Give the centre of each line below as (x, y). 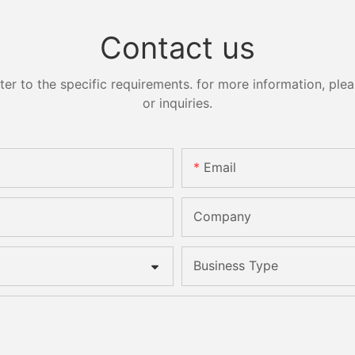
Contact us (177, 47)
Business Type (236, 266)
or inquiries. (177, 103)
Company (222, 217)
